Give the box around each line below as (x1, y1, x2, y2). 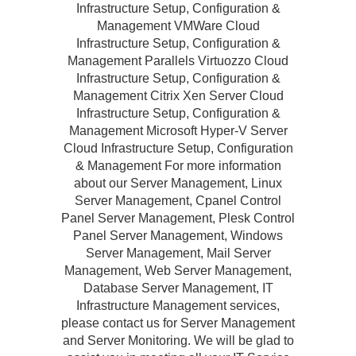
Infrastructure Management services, (76, 299, 280, 312)
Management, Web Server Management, (64, 264, 292, 277)
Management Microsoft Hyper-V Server (68, 124, 288, 137)
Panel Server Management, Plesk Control (61, 211, 295, 225)
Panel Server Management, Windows (73, 229, 283, 242)
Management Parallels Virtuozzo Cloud (68, 54, 288, 68)
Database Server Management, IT (83, 281, 273, 295)
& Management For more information (75, 159, 281, 172)
